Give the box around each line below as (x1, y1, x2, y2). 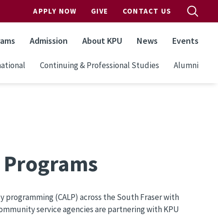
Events (172, 35, 199, 46)
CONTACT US (123, 6, 171, 16)
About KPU (82, 35, 122, 46)
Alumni (174, 59, 199, 71)
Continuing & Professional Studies (40, 59, 159, 71)
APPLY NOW (33, 6, 77, 16)
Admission (30, 35, 68, 46)
